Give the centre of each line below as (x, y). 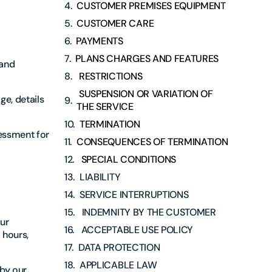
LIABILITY (100, 177)
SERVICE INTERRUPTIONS (134, 195)
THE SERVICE (105, 107)
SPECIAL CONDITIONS (127, 160)
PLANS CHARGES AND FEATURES (147, 59)
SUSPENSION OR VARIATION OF (145, 94)
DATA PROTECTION (119, 248)
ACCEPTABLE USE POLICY (136, 230)
